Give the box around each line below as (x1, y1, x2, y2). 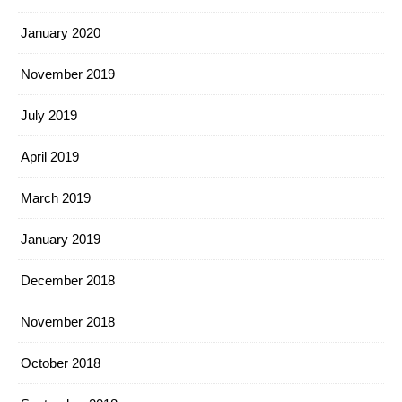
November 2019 (21, 66, 115, 82)
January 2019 (21, 232, 100, 247)
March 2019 (21, 190, 91, 205)
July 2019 (21, 108, 77, 123)
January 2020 (21, 25, 100, 40)
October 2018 (21, 355, 100, 371)
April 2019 (21, 149, 79, 164)
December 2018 (21, 273, 115, 288)
